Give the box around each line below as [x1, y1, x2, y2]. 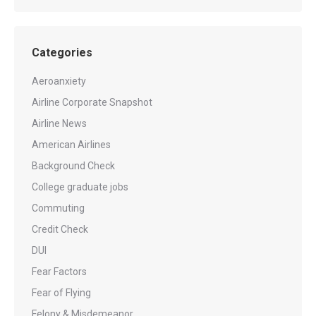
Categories [32, 46, 92, 59]
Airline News [32, 118, 87, 129]
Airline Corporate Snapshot [32, 97, 152, 108]
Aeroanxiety [32, 75, 86, 87]
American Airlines [32, 139, 111, 150]
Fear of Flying [32, 287, 91, 298]
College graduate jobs [32, 181, 128, 193]
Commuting [32, 202, 85, 214]
